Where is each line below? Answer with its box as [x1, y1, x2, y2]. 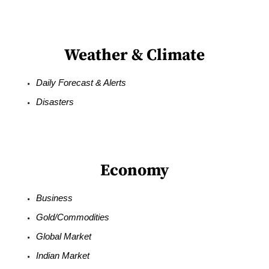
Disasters [36, 97, 74, 107]
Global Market [36, 231, 92, 242]
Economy [100, 160, 169, 181]
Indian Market [36, 250, 90, 261]
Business [36, 193, 73, 204]
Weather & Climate [64, 45, 205, 66]
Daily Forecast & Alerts [36, 77, 127, 88]
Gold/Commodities [36, 212, 110, 223]
